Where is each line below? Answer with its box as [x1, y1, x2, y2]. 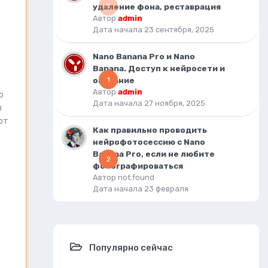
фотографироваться [93, 161, 183, 170]
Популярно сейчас [89, 242, 173, 253]
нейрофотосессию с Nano [93, 137, 205, 147]
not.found [118, 173, 154, 182]
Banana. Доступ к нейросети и [93, 63, 225, 73]
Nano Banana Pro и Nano [93, 51, 195, 61]
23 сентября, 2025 [144, 25, 214, 34]
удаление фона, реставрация [93, 2, 221, 11]
